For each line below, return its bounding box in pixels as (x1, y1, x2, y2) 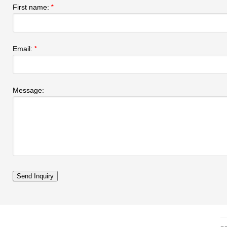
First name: (13, 3, 51, 11)
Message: (13, 86, 44, 94)
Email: (13, 45, 34, 53)
